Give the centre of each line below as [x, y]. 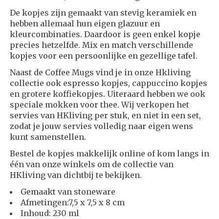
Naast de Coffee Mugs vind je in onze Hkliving [100, 73]
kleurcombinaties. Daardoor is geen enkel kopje [105, 34]
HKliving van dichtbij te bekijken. [77, 175]
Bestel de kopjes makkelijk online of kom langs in [109, 154]
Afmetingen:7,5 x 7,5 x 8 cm [73, 203]
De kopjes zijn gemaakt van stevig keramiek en [103, 13]
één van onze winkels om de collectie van [92, 164]
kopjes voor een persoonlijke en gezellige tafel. [105, 56]
